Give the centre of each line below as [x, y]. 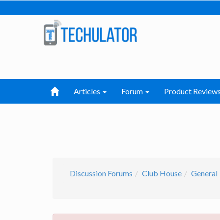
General [204, 173]
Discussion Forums [101, 173]
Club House [162, 173]
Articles [88, 91]
